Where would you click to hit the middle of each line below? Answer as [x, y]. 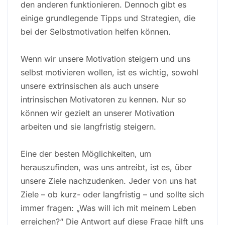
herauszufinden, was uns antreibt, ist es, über [106, 167]
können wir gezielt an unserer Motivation [97, 113]
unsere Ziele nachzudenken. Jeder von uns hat [108, 181]
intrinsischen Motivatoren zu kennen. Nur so [103, 99]
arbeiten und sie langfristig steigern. [88, 126]
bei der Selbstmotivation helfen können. [96, 31]
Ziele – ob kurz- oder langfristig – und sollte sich [112, 194]
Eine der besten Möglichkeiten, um [86, 153]
